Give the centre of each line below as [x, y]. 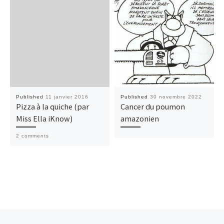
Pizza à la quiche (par [52, 106]
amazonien [139, 118]
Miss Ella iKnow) [44, 118]
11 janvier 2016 [67, 96]
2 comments [32, 136]
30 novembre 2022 [176, 96]
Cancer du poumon [152, 106]
